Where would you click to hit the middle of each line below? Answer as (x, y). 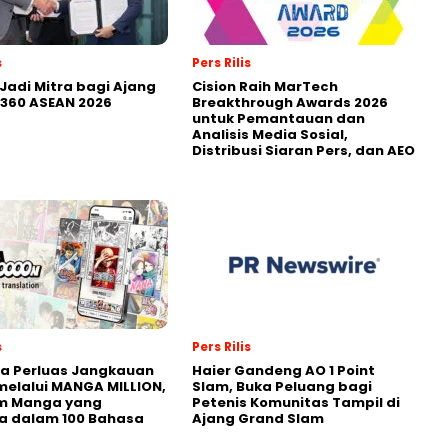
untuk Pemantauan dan (278, 118)
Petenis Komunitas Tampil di (296, 402)
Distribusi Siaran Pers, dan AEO (303, 150)
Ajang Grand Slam (258, 418)
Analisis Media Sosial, (270, 134)
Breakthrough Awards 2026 (290, 102)
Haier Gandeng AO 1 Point (283, 370)
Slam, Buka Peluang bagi (282, 386)
